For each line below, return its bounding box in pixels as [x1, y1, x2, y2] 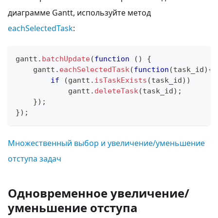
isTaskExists [94, 75, 147, 85]
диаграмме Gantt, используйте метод [8, 7, 151, 18]
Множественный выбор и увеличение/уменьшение [8, 137, 205, 148]
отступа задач [8, 153, 61, 164]
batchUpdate [42, 54, 90, 63]
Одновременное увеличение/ [8, 184, 189, 201]
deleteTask [94, 86, 138, 95]
